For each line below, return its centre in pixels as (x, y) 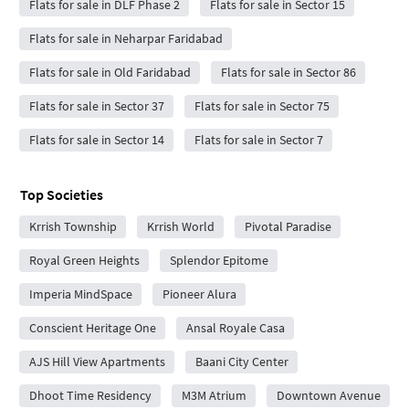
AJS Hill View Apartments (97, 361)
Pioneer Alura (199, 294)
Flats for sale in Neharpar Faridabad (126, 38)
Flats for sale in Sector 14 (96, 139)
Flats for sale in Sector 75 (262, 105)
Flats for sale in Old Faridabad (110, 72)
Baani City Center (241, 361)
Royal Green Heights (84, 260)
